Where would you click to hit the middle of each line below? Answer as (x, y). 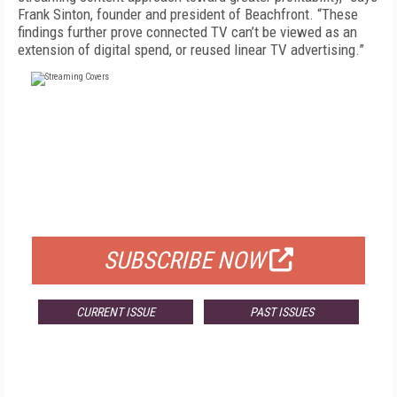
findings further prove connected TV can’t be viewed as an (187, 32)
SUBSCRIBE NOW (184, 261)
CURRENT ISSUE (115, 312)
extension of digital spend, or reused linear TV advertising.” (191, 50)
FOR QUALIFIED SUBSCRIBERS (198, 214)
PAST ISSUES (281, 312)
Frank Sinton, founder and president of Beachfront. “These (188, 14)
